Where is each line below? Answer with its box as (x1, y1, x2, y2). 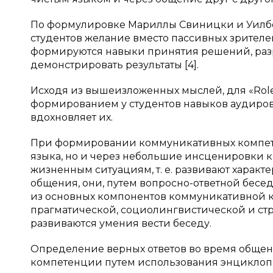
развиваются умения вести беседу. (30, 218, 211, 229)
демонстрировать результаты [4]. (30, 59, 199, 71)
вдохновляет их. (30, 112, 113, 123)
